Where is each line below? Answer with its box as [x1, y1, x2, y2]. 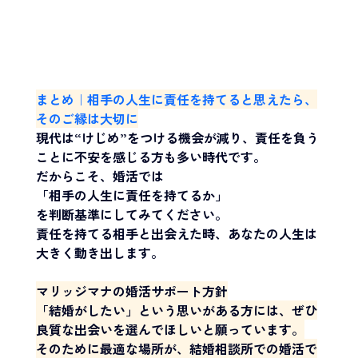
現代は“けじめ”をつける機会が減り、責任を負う [35, 128, 319, 148]
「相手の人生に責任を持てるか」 [35, 185, 228, 205]
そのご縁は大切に [35, 109, 138, 129]
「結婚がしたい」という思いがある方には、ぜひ [35, 300, 317, 320]
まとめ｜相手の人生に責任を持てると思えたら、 [35, 89, 317, 109]
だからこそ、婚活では [35, 166, 164, 186]
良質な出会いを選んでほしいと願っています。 [35, 320, 304, 340]
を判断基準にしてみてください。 [35, 205, 228, 225]
